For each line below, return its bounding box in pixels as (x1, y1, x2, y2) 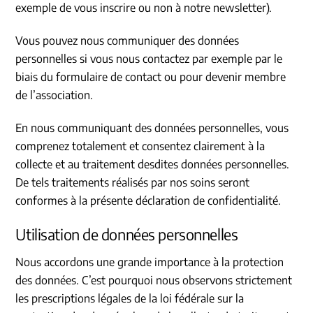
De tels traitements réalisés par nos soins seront (15, 175, 250, 189)
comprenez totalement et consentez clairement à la (15, 138, 265, 153)
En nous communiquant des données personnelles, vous (15, 120, 289, 135)
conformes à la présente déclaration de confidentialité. (15, 193, 282, 208)
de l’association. (15, 88, 94, 103)
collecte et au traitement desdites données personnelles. (15, 156, 290, 171)
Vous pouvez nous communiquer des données (15, 34, 240, 48)
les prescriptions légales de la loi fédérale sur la (15, 291, 245, 305)
